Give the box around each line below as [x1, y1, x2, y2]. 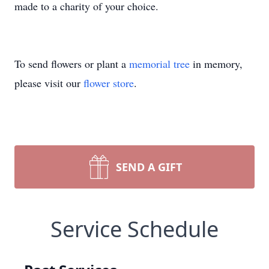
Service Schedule [50, 214, 219, 244]
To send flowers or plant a [14, 56, 129, 71]
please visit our [14, 76, 83, 90]
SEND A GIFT [116, 160, 182, 174]
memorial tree [129, 56, 190, 71]
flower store [83, 76, 134, 90]
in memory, [190, 56, 243, 71]
